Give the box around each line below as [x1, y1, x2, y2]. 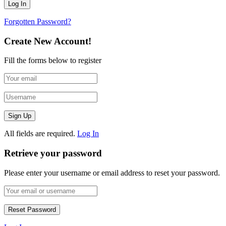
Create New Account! [4, 35, 91, 46]
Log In [77, 129, 99, 138]
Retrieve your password [4, 148, 102, 158]
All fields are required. [4, 129, 75, 138]
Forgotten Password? [4, 17, 71, 26]
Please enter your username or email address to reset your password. [4, 168, 220, 177]
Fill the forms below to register [4, 56, 101, 65]
